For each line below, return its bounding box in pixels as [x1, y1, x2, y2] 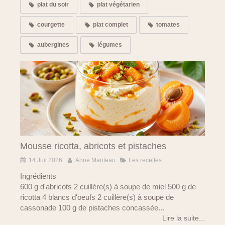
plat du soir [37, 1, 69, 9]
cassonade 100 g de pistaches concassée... [20, 203, 164, 212]
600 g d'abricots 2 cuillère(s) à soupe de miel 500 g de [20, 182, 196, 191]
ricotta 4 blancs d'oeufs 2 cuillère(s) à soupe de [20, 192, 174, 201]
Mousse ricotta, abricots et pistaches [20, 141, 166, 151]
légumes [97, 41, 122, 49]
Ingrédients [20, 171, 56, 180]
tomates [156, 21, 180, 29]
